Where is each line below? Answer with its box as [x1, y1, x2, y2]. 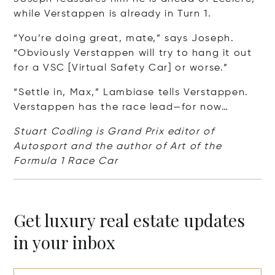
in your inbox [14, 230, 116, 254]
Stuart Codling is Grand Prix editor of [14, 126, 215, 137]
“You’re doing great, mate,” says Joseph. [14, 33, 234, 44]
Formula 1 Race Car [14, 156, 118, 166]
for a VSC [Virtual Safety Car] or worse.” [14, 63, 228, 73]
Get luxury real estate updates [14, 208, 246, 231]
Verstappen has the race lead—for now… [14, 102, 229, 112]
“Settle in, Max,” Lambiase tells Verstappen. [14, 87, 249, 98]
